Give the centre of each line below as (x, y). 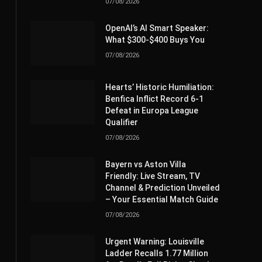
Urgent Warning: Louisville (155, 242)
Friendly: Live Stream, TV (153, 176)
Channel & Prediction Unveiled (163, 188)
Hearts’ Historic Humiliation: (160, 87)
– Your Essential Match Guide (162, 200)
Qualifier (122, 123)
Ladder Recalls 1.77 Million (157, 254)
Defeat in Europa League (152, 111)
